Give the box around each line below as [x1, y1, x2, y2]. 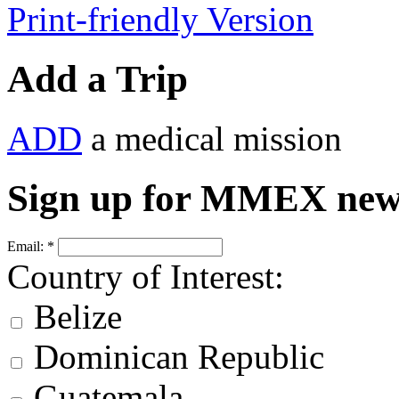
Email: [7, 238, 47, 254]
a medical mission [82, 118, 342, 158]
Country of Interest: [7, 256, 284, 296]
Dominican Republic [25, 337, 324, 376]
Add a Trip [7, 57, 188, 100]
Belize [25, 297, 122, 336]
